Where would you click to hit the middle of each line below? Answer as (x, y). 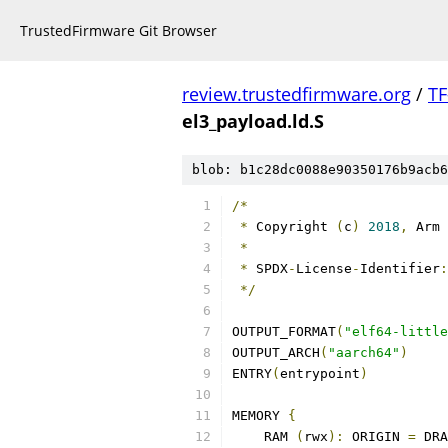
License (324, 268)
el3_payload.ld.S (253, 121)
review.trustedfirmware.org (296, 94)
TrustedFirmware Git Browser (118, 30)
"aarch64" (364, 352)
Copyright (292, 226)
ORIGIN (376, 436)
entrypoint (320, 373)
